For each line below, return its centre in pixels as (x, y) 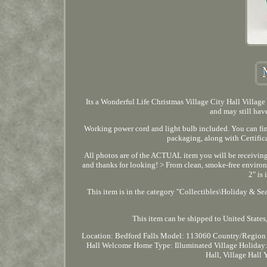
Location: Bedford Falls (120, 235)
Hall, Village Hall (234, 254)
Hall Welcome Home (119, 245)
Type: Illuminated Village (195, 245)
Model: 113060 (185, 235)
